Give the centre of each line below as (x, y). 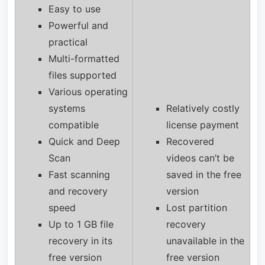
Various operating (88, 92)
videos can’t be (200, 158)
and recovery (78, 191)
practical (68, 42)
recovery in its (80, 241)
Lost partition (196, 208)
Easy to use (74, 9)
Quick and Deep (84, 142)
